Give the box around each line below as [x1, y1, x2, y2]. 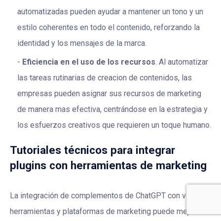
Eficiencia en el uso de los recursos [22, 57, 155, 67]
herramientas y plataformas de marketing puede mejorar [10, 206, 202, 216]
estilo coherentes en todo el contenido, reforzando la [17, 23, 200, 33]
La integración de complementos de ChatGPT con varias [10, 190, 203, 200]
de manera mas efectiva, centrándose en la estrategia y [17, 105, 208, 114]
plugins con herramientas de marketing [10, 158, 207, 172]
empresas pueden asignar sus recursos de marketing [17, 89, 201, 99]
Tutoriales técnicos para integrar [10, 143, 175, 156]
